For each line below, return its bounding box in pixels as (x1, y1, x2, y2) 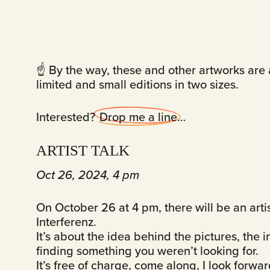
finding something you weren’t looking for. (36, 242, 259, 260)
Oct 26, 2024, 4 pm (36, 166, 139, 184)
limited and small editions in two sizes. (36, 75, 239, 93)
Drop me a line (99, 108, 177, 126)
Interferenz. (36, 213, 96, 231)
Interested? (36, 108, 98, 126)
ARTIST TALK (36, 142, 130, 159)
